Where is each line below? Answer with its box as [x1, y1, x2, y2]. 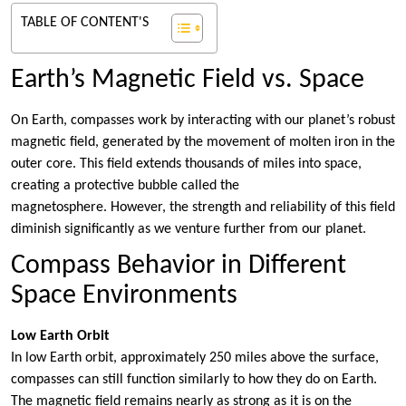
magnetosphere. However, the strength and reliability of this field [11, 200, 395, 216]
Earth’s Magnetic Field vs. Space [11, 66, 364, 95]
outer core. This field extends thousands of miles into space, [11, 157, 362, 172]
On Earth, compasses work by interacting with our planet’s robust [11, 113, 395, 129]
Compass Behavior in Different [11, 252, 346, 281]
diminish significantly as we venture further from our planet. [11, 222, 366, 237]
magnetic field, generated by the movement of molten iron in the [11, 135, 395, 150]
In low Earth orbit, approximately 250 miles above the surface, [11, 351, 379, 366]
